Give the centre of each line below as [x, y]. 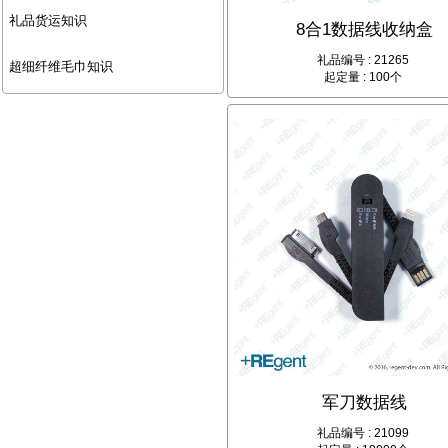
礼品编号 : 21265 [362, 60]
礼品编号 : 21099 [362, 432]
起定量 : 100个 [362, 77]
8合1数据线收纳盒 [365, 30]
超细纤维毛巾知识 [60, 67]
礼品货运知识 [47, 21]
